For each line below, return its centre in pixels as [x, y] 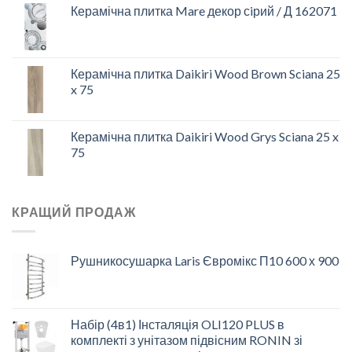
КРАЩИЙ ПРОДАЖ [74, 212]
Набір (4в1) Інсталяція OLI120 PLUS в [178, 324]
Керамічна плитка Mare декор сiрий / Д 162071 [204, 11]
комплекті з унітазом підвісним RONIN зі [187, 339]
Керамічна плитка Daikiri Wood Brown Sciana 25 [205, 74]
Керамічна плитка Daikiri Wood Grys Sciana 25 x [205, 137]
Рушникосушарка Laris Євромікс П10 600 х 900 [205, 260]
